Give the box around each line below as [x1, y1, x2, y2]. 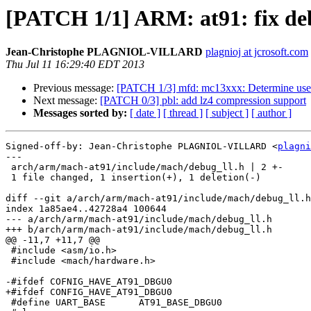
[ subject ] [205, 107, 249, 119]
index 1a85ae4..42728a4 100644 [6, 203, 167, 215]
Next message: [33, 94, 100, 107]
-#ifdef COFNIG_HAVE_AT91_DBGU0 [6, 276, 172, 287]
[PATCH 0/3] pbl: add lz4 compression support [100, 94, 306, 107]
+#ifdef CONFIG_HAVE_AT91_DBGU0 [6, 287, 172, 298]
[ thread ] [163, 107, 203, 119]
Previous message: [33, 82, 117, 94]
